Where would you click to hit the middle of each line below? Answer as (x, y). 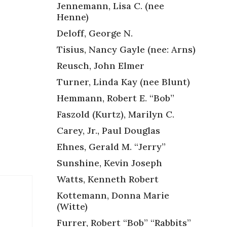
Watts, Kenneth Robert (108, 179)
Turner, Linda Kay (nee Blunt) (123, 82)
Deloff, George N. (95, 33)
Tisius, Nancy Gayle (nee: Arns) (126, 49)
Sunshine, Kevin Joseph (109, 163)
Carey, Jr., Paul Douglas (108, 130)
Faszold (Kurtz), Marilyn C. (116, 114)
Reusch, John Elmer (101, 65)
